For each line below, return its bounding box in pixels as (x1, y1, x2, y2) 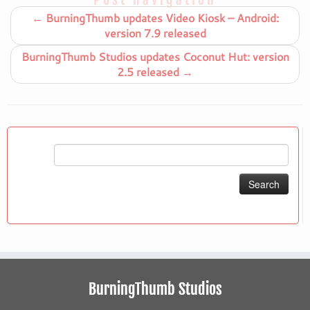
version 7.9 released (104, 25, 206, 41)
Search (7, 144, 37, 158)
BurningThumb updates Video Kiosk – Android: (42, 10, 279, 26)
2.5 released (117, 64, 182, 80)
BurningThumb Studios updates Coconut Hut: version (21, 48, 289, 64)
